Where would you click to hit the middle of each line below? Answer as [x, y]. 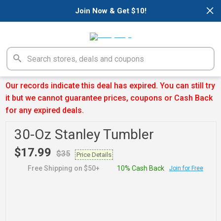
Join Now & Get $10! [110, 11]
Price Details [94, 155]
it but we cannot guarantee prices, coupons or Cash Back [109, 98]
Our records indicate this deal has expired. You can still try [110, 86]
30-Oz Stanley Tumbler [84, 135]
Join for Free [186, 168]
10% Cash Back [140, 168]
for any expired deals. [45, 110]
